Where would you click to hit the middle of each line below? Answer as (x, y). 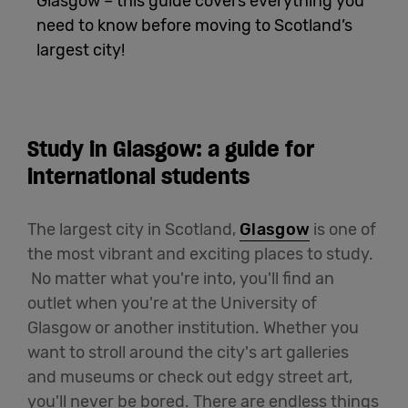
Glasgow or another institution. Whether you (193, 327)
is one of (343, 229)
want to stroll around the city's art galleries (188, 352)
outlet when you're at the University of (172, 303)
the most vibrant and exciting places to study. (200, 254)
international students (141, 176)
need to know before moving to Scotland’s (194, 25)
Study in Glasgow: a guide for (171, 148)
